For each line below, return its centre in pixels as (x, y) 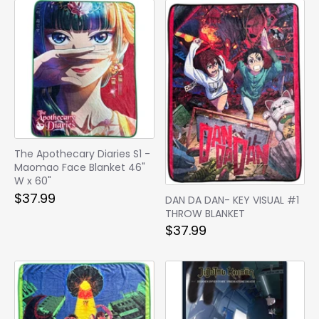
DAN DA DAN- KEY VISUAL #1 (232, 200)
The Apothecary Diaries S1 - (82, 154)
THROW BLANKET (205, 213)
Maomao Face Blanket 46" (80, 168)
